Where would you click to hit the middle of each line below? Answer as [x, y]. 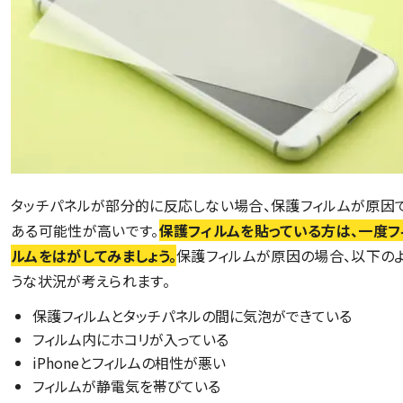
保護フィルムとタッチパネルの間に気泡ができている [192, 315]
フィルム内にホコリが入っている [130, 339]
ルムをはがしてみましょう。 [94, 255]
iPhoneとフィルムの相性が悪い [129, 362]
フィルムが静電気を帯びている [126, 385]
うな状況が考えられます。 [90, 280]
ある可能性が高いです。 [85, 230]
